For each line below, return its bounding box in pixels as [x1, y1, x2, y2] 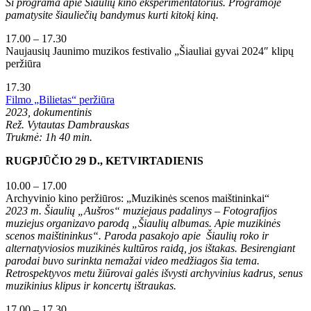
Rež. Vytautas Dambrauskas [6, 118, 129, 131]
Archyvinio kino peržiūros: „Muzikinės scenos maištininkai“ [6, 192, 269, 204]
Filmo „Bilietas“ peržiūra [6, 93, 115, 106]
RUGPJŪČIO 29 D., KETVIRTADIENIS [6, 154, 203, 167]
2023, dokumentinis [6, 106, 92, 118]
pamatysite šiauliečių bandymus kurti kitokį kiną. [6, 8, 219, 21]
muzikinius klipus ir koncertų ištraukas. [6, 279, 176, 292]
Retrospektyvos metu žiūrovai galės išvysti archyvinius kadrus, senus [6, 267, 303, 279]
